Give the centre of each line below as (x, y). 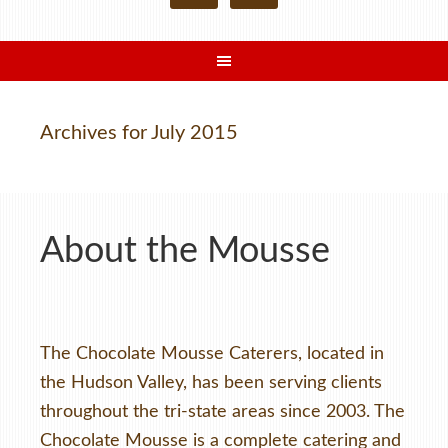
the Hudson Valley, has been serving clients (211, 383)
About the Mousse (185, 251)
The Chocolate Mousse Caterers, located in (212, 354)
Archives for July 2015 (139, 133)
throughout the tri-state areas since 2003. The (222, 412)
